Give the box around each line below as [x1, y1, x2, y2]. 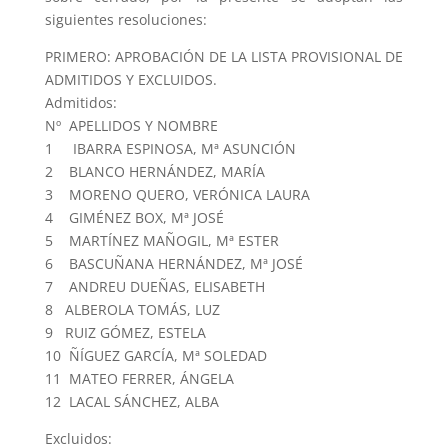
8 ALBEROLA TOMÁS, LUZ [44, 300, 220, 319]
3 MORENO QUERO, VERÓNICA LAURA [44, 185, 310, 204]
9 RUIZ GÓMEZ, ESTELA [44, 323, 206, 342]
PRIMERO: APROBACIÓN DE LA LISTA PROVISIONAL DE [44, 47, 403, 66]
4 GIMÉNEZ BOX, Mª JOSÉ [44, 208, 224, 227]
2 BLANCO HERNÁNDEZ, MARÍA [44, 162, 265, 181]
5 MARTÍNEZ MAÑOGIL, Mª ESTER [44, 231, 279, 250]
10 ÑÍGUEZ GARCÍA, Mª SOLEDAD [44, 346, 267, 365]
